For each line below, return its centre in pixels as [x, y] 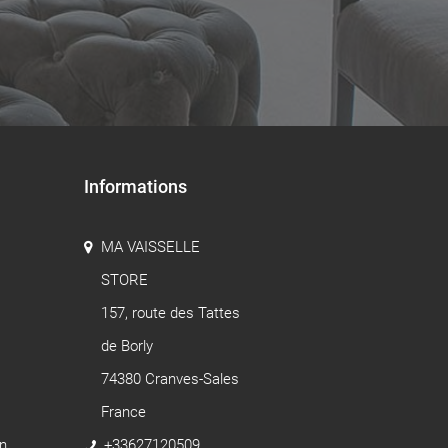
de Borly [126, 345]
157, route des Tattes [170, 312]
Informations [135, 186]
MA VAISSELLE [150, 246]
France [123, 411]
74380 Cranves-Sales [169, 378]
